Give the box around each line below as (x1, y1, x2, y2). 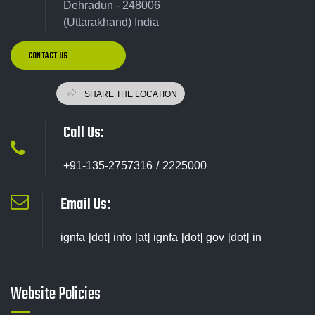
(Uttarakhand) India (63, 15, 159, 28)
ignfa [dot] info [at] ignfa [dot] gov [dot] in (60, 231, 262, 243)
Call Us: (63, 120, 104, 145)
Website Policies (11, 281, 101, 307)
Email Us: (60, 192, 110, 217)
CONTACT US (28, 49, 70, 63)
